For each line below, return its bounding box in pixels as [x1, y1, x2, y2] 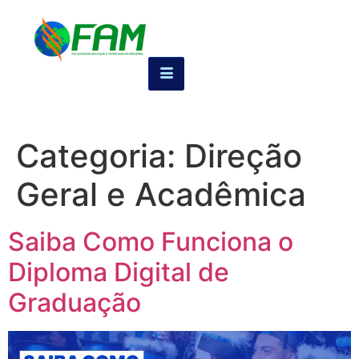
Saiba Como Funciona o [8, 226, 293, 257]
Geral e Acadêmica [16, 175, 306, 214]
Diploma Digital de [8, 256, 229, 288]
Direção [184, 136, 302, 175]
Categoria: [16, 136, 184, 175]
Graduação [8, 287, 141, 318]
